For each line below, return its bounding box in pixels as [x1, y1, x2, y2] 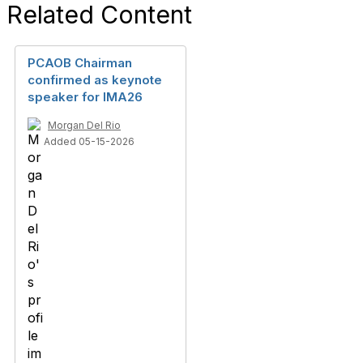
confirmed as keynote [28, 72, 162, 88]
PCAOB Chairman [28, 55, 132, 70]
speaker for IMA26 [28, 89, 143, 105]
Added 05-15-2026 [44, 135, 135, 147]
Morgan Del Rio [48, 119, 121, 131]
